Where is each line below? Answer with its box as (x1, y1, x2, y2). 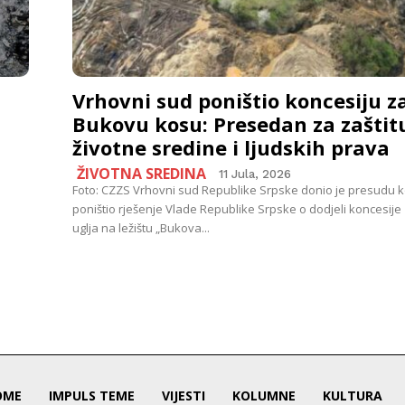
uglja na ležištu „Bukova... (72, 219, 210, 236)
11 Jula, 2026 (219, 166, 291, 181)
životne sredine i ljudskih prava (72, 133, 390, 161)
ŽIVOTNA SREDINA (77, 163, 206, 184)
